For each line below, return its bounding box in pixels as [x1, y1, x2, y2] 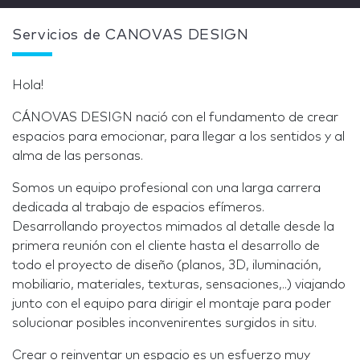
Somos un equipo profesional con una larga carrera [12, 182, 321, 194]
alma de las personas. [12, 149, 143, 162]
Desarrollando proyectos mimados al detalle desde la [12, 220, 334, 233]
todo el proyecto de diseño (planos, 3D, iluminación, [12, 259, 321, 272]
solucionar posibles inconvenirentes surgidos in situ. [12, 317, 317, 329]
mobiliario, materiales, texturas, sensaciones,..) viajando [12, 278, 346, 291]
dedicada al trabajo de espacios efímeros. [12, 201, 264, 214]
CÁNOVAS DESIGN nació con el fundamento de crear [12, 111, 338, 124]
